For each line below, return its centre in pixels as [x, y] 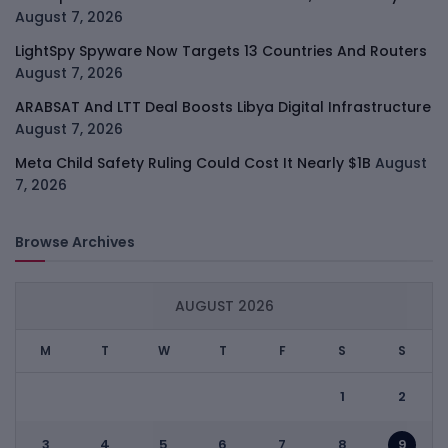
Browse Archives [75, 241]
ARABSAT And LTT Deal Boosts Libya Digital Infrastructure [223, 106]
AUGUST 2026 [224, 305]
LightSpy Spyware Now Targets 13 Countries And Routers [221, 50]
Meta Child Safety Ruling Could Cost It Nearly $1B [193, 162]
